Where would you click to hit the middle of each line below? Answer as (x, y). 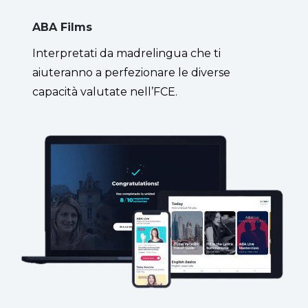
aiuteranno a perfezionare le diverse (131, 72)
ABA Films (62, 27)
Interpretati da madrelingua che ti (126, 53)
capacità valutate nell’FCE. (105, 91)
